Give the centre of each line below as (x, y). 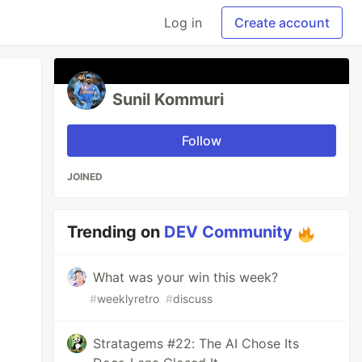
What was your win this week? (186, 277)
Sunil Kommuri (168, 99)
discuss (193, 299)
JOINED (85, 177)
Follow (202, 141)
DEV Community (229, 232)
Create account (282, 23)
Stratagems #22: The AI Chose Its (196, 343)
